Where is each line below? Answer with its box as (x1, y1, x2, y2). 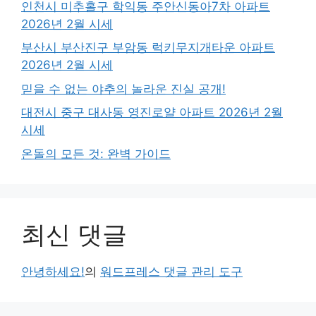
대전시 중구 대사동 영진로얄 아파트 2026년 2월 (21, 105, 283, 120)
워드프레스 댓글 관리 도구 (100, 264, 243, 279)
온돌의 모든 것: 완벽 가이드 (21, 146, 171, 161)
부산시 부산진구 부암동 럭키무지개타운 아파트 (21, 40, 275, 55)
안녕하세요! (21, 264, 85, 279)
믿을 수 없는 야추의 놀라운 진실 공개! (21, 81, 226, 96)
